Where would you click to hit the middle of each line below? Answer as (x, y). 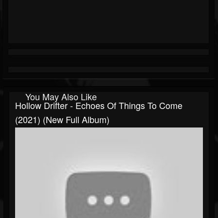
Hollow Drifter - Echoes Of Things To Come (99, 105)
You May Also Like (61, 97)
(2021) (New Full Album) (62, 119)
